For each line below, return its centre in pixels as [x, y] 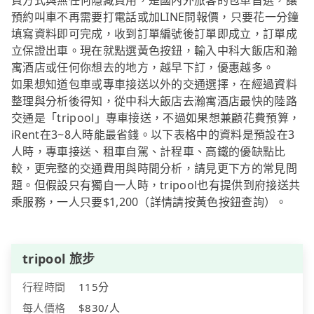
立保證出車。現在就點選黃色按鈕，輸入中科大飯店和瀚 [155, 51]
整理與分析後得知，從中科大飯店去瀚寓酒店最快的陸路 [155, 101]
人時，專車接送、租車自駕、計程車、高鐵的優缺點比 [149, 152]
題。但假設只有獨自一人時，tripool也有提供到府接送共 [156, 185]
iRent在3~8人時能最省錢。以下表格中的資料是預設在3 [153, 135]
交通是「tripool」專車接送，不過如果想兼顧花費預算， [156, 118]
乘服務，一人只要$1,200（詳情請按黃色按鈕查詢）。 [149, 202]
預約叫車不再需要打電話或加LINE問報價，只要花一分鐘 [155, 17]
